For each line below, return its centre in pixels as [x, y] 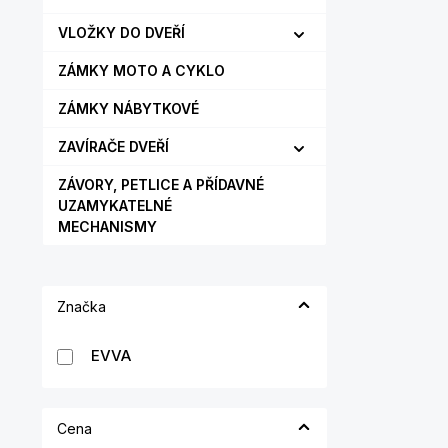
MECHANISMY [107, 226]
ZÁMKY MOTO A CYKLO [141, 70]
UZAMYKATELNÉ [115, 205]
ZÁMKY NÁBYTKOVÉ [128, 108]
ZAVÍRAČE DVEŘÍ [113, 146]
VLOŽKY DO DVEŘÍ [121, 32]
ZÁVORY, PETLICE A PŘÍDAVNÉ [161, 184]
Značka [81, 306]
